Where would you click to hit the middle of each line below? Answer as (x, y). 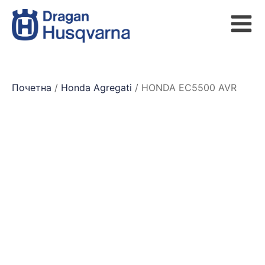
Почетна (32, 88)
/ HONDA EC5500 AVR (184, 88)
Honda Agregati (96, 88)
